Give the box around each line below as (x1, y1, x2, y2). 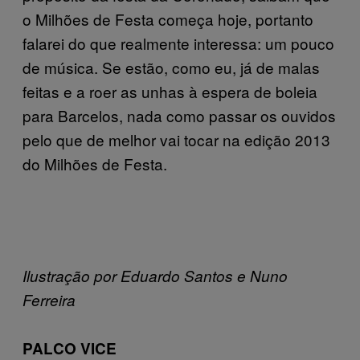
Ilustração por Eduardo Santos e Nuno (22, 264, 288, 286)
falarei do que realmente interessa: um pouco (22, 31, 334, 54)
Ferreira (22, 288, 76, 310)
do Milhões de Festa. (22, 152, 167, 174)
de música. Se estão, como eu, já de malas (22, 55, 320, 78)
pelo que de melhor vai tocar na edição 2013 (22, 128, 330, 150)
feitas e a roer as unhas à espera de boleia (22, 80, 317, 102)
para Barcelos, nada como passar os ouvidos (22, 104, 336, 126)
